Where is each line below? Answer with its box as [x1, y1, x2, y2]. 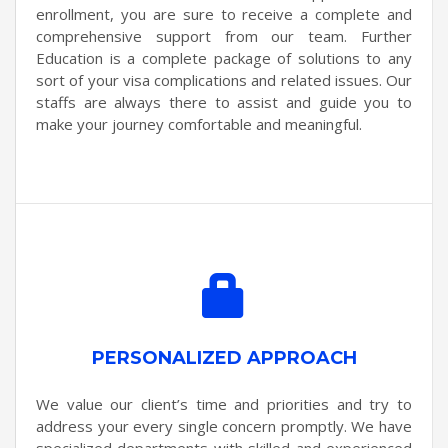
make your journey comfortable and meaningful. [36, 113, 362, 133]
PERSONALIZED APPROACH [91, 346, 357, 368]
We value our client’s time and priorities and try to [36, 393, 412, 413]
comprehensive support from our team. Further [36, 25, 412, 45]
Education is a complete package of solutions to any [36, 47, 412, 67]
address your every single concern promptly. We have [36, 415, 412, 435]
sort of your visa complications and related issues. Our [36, 69, 412, 89]
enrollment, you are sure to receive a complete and [36, 3, 412, 23]
